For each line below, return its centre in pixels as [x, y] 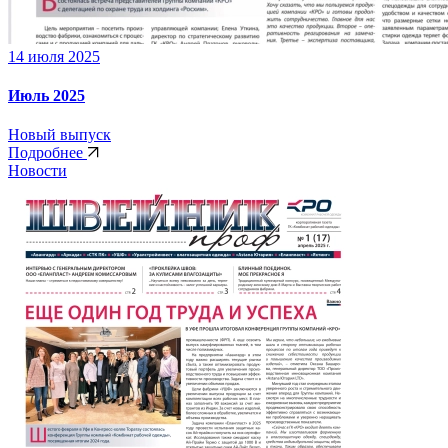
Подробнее [47, 153]
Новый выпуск [59, 135]
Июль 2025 [46, 96]
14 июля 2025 [54, 56]
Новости [37, 171]
